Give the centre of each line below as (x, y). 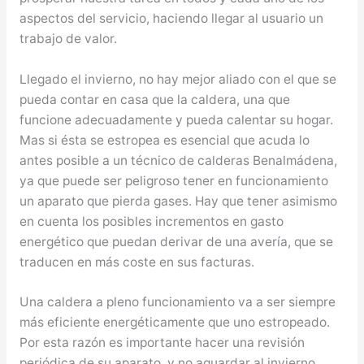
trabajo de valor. (68, 38)
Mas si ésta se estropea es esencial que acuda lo (164, 140)
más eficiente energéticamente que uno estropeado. (174, 323)
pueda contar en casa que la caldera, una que (154, 99)
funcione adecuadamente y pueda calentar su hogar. (176, 119)
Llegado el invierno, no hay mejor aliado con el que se (178, 79)
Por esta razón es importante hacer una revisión (162, 343)
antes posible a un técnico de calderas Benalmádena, (178, 160)
